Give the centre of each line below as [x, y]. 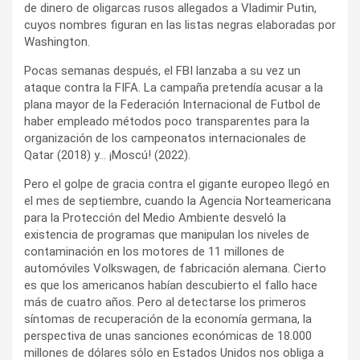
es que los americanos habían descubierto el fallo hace [171, 285]
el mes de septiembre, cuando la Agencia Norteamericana [178, 200]
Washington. [57, 41]
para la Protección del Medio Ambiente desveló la [155, 217]
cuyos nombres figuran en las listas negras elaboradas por [180, 25]
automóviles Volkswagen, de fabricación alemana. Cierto [175, 268]
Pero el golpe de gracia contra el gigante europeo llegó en [177, 184]
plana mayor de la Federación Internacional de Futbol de [172, 104]
